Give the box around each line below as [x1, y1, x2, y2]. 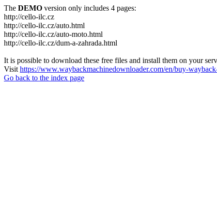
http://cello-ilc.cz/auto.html [4, 21, 85, 30]
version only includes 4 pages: [42, 4, 136, 12]
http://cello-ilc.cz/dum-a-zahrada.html [4, 39, 117, 47]
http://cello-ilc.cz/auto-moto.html [4, 30, 103, 38]
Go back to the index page [4, 74, 84, 82]
